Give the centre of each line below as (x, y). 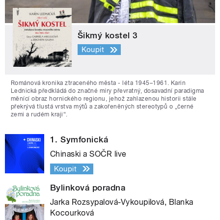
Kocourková (72, 213)
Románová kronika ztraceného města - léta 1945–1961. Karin (98, 83)
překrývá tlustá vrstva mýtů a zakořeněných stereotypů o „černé (102, 106)
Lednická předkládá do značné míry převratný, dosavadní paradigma (108, 91)
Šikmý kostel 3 (108, 35)
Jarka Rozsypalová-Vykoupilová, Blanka (122, 202)
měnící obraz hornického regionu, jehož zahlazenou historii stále (104, 98)
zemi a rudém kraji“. (39, 114)
